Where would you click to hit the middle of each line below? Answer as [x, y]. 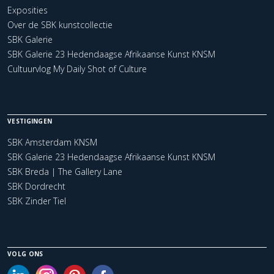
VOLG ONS [25, 254]
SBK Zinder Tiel [37, 201]
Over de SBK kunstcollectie [60, 24]
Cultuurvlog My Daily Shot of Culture [77, 68]
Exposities [28, 10]
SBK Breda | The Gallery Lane [65, 171]
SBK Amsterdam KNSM [52, 142]
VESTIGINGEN [30, 121]
